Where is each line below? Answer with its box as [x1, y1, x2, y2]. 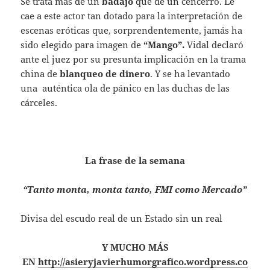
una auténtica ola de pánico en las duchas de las [20, 82, 230, 95]
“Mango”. [143, 39, 185, 51]
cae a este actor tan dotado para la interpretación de [20, 10, 243, 22]
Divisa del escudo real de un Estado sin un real [20, 212, 223, 225]
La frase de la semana [85, 154, 185, 167]
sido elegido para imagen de [20, 39, 144, 51]
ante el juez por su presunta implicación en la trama [20, 53, 246, 66]
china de [20, 67, 60, 80]
